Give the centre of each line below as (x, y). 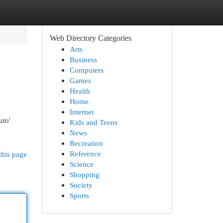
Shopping (84, 174)
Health (80, 91)
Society (81, 185)
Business (83, 59)
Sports (79, 195)
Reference (85, 154)
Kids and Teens (93, 122)
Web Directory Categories (90, 38)
